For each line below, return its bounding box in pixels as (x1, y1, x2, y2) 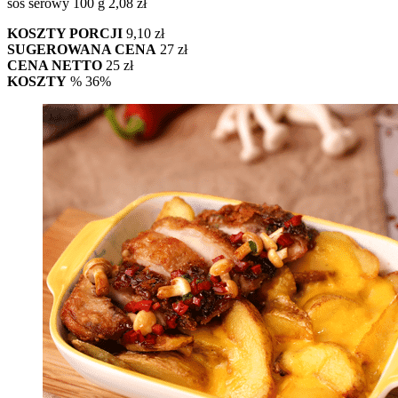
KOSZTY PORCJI (7, 25, 126, 41)
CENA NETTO (7, 57, 102, 73)
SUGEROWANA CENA (7, 41, 156, 57)
